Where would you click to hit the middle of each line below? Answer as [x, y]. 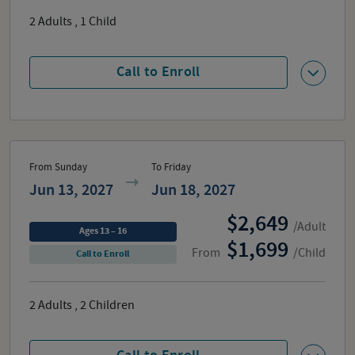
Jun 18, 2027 [193, 190]
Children [112, 305]
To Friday [171, 167]
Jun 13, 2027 [71, 190]
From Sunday [58, 167]
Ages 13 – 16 [103, 231]
